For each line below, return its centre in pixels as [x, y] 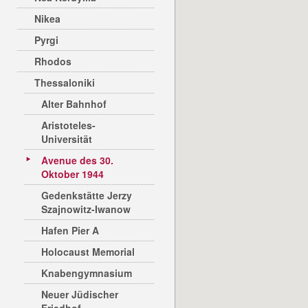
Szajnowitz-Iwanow [86, 209]
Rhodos [53, 61]
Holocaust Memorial [88, 252]
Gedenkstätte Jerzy [87, 195]
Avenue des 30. [77, 160]
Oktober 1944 [73, 174]
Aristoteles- [68, 125]
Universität [67, 139]
